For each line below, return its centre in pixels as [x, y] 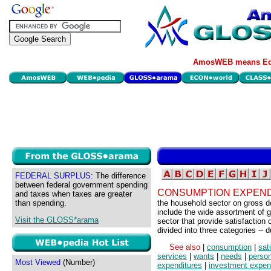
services [172, 256]
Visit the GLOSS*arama [57, 220]
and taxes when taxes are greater [73, 194]
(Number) [78, 262]
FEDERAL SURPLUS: [54, 176]
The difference [119, 176]
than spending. [41, 203]
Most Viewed [38, 262]
